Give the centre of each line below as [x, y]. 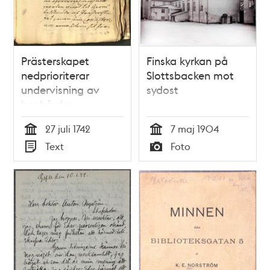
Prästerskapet [55, 61]
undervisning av [61, 90]
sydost [162, 90]
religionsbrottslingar [71, 119]
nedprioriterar [55, 75]
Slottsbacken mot [190, 75]
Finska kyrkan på [187, 61]
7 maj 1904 [195, 129]
